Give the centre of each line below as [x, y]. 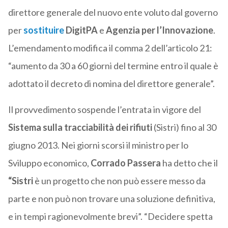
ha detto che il [189, 163]
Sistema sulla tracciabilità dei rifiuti [81, 127]
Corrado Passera [125, 163]
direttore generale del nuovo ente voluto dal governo [113, 12]
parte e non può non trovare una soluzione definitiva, [111, 199]
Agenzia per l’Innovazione [159, 30]
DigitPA [81, 30]
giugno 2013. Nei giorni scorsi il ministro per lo [98, 145]
